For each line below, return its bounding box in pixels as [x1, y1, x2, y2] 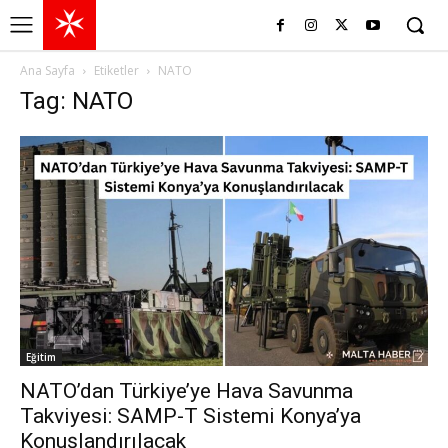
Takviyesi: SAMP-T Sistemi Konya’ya [20, 403, 361, 428]
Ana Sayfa [20, 62, 75, 79]
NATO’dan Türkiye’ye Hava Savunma [20, 378, 353, 403]
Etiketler [94, 62, 139, 79]
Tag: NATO [20, 87, 133, 115]
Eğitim [26, 349, 56, 364]
